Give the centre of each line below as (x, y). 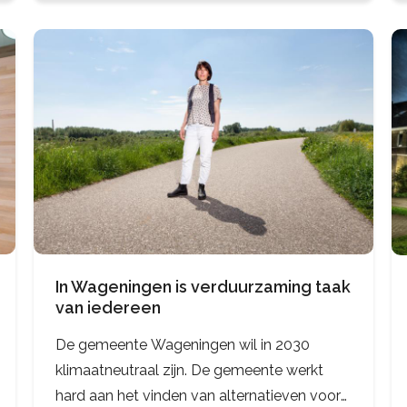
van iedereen (109, 308)
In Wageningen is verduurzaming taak (203, 287)
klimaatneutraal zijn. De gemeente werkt (190, 371)
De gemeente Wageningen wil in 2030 (183, 345)
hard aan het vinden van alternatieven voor (199, 396)
